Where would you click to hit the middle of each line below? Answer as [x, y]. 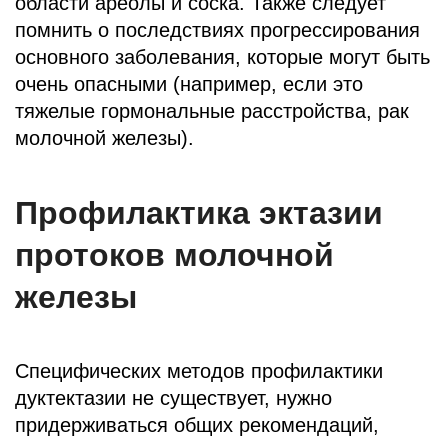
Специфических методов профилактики [199, 370]
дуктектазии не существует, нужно [173, 397]
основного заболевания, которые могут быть [222, 56]
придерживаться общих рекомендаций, [197, 424]
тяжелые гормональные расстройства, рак [212, 110]
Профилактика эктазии [199, 212]
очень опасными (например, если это [189, 83]
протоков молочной [174, 254]
